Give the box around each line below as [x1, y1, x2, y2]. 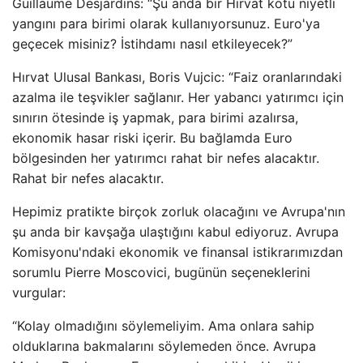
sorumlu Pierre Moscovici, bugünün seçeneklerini [12, 264, 310, 280]
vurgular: [12, 284, 66, 301]
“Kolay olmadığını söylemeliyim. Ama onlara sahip [12, 318, 314, 334]
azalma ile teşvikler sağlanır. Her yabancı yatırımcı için [12, 89, 344, 105]
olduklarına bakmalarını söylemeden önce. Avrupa [12, 338, 316, 354]
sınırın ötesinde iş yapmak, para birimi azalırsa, [12, 109, 298, 126]
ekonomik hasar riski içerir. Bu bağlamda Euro [12, 130, 293, 146]
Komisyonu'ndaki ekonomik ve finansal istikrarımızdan [12, 244, 343, 260]
